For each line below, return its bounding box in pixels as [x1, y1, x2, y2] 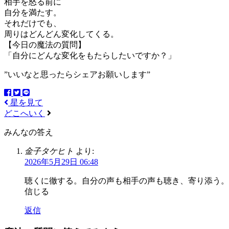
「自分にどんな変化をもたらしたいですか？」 [4, 51, 176, 60]
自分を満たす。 [4, 8, 61, 17]
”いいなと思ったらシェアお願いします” [4, 70, 150, 79]
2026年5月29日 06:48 [25, 157, 98, 167]
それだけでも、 [4, 19, 61, 28]
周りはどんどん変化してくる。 [4, 30, 119, 39]
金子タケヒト [25, 147, 74, 156]
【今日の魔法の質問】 [4, 40, 86, 50]
